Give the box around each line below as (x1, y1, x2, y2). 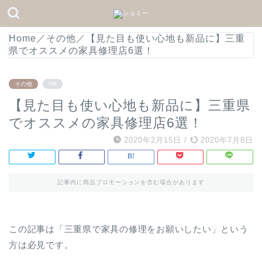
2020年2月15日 (124, 136, 181, 144)
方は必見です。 (9, 240, 74, 250)
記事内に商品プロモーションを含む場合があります (57, 179, 205, 185)
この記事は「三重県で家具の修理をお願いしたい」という (9, 224, 249, 234)
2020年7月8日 (198, 136, 253, 144)
